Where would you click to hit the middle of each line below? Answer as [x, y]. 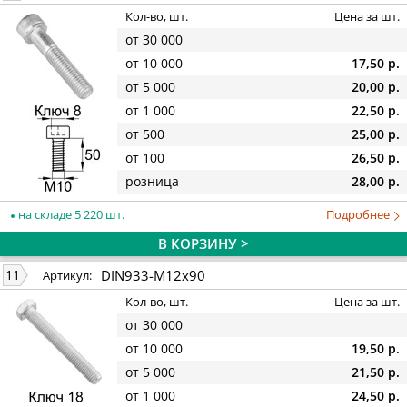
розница [152, 182]
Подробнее [359, 214]
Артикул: [67, 276]
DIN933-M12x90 [153, 275]
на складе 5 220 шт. [70, 214]
